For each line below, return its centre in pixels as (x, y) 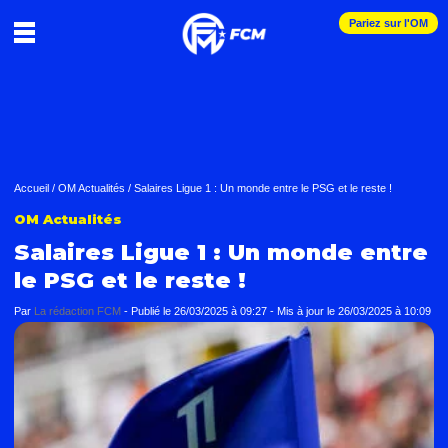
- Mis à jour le (304, 311)
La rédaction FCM (77, 311)
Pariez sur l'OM (388, 23)
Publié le (152, 311)
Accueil (31, 188)
